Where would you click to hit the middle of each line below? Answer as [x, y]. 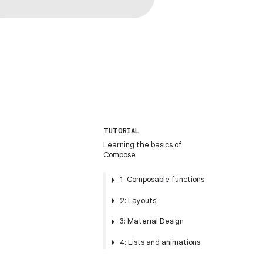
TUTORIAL [121, 130]
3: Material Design [152, 221]
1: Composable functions [162, 179]
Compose [119, 155]
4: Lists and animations [160, 242]
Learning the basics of [143, 145]
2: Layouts [138, 200]
